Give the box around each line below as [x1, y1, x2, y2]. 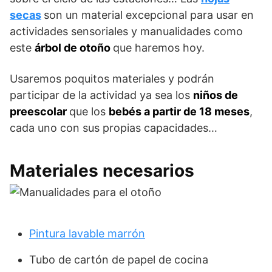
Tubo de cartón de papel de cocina [29, 253, 208, 267]
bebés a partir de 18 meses [109, 105, 250, 118]
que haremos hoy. [113, 41, 205, 55]
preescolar [10, 105, 69, 118]
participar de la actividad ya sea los [10, 89, 193, 102]
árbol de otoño [35, 41, 113, 55]
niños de [193, 89, 238, 102]
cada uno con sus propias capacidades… [10, 121, 217, 135]
